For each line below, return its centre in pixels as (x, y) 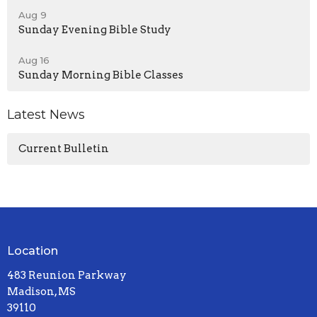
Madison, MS (41, 292)
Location (33, 250)
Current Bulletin (64, 148)
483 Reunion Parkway (67, 276)
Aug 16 (34, 60)
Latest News (46, 115)
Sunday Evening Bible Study (95, 30)
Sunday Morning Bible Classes (101, 75)
